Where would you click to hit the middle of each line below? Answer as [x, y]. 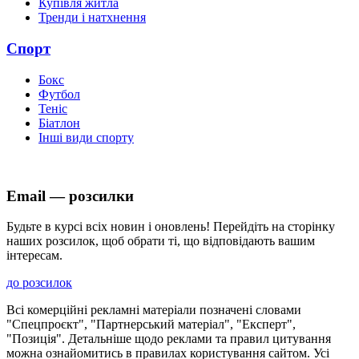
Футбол [59, 94]
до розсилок [39, 283]
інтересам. [34, 256]
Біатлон [59, 123]
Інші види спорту [86, 137]
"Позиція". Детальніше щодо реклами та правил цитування [169, 339]
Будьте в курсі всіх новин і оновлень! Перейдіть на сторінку [171, 227]
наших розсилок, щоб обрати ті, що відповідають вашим [161, 241]
